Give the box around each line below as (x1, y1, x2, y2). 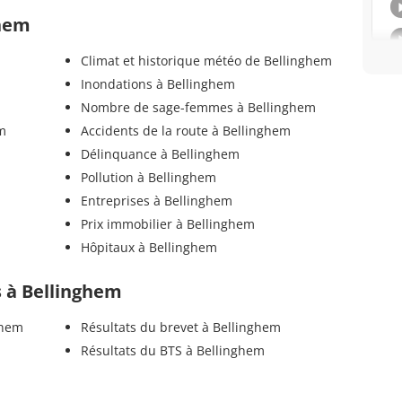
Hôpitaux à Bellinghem (80, 239, 217, 257)
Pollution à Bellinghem (80, 169, 216, 187)
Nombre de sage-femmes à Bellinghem (80, 99, 316, 117)
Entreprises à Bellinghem (80, 192, 232, 210)
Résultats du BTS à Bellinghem (80, 342, 265, 360)
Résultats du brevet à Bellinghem (80, 319, 281, 336)
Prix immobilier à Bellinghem (80, 215, 255, 233)
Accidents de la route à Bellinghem (80, 122, 291, 140)
